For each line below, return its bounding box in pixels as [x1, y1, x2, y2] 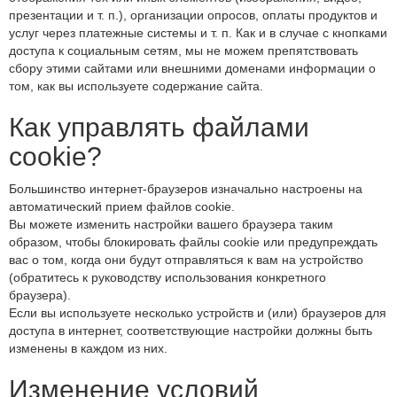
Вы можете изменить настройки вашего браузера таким [9, 217, 333, 231]
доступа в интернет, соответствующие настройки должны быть [9, 323, 372, 338]
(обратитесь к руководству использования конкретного [9, 270, 326, 284]
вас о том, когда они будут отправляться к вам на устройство [9, 253, 363, 267]
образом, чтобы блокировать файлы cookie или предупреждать [9, 235, 378, 249]
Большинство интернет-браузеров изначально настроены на [9, 182, 362, 196]
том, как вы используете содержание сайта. [9, 79, 263, 93]
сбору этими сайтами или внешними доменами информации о [9, 61, 376, 75]
